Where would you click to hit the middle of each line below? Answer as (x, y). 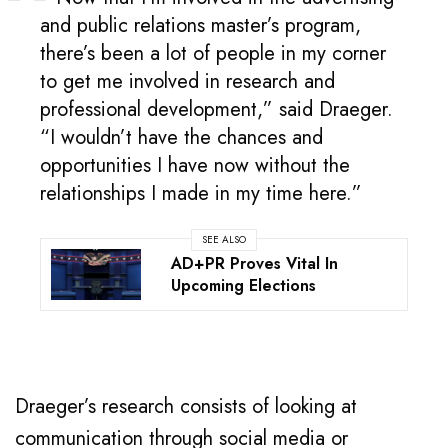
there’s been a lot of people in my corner (213, 54)
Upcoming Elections (243, 285)
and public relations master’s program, (201, 26)
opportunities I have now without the (195, 166)
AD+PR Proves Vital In (254, 263)
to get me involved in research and (188, 82)
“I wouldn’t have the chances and (182, 138)
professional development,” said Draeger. (217, 110)
